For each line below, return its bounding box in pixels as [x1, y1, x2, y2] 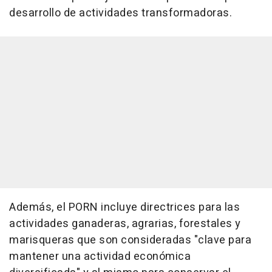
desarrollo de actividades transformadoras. [9, 5, 232, 21]
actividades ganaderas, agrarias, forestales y [9, 216, 241, 232]
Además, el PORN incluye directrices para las [9, 199, 240, 216]
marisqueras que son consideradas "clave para [9, 232, 251, 248]
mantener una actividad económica [9, 248, 191, 265]
